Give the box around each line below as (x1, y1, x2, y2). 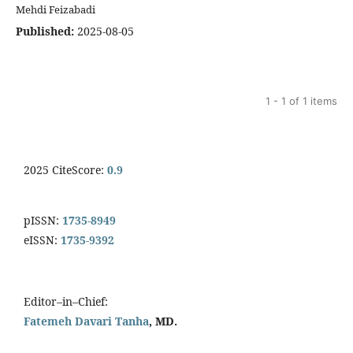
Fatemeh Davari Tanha (24, 314, 149, 329)
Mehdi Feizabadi (16, 2, 95, 17)
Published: (16, 24, 74, 39)
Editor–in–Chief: (24, 294, 108, 310)
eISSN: (24, 232, 61, 248)
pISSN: (24, 213, 59, 229)
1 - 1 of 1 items (266, 95, 337, 108)
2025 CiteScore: (24, 162, 107, 178)
